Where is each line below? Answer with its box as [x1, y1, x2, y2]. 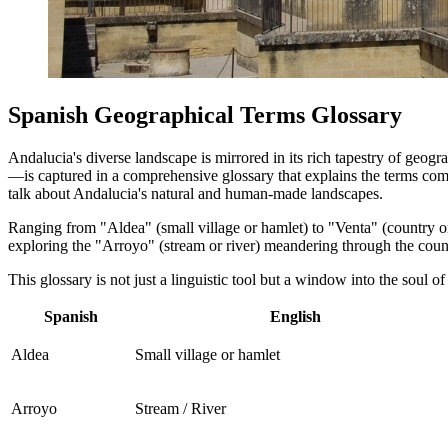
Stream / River [135, 400, 226, 418]
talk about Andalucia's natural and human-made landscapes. [8, 185, 383, 203]
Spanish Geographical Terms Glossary [8, 102, 402, 129]
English [269, 308, 321, 326]
